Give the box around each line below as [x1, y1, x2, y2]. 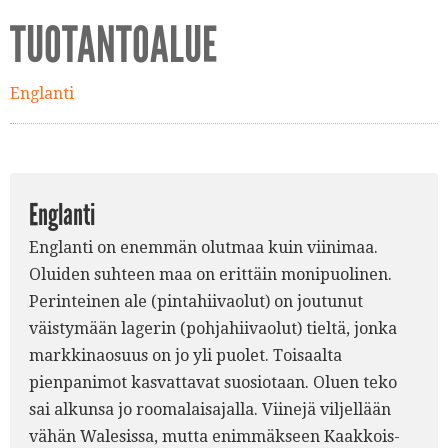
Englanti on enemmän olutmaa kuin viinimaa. [29, 238, 378, 258]
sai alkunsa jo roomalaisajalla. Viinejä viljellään [29, 400, 391, 420]
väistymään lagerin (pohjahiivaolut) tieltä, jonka [29, 319, 397, 339]
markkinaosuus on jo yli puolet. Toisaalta [29, 346, 342, 366]
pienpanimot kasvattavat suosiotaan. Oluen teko [29, 373, 397, 393]
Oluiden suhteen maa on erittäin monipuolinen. [29, 265, 392, 285]
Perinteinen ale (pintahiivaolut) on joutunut [29, 292, 363, 312]
